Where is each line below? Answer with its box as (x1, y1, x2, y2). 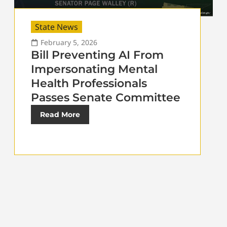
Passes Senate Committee (31, 91, 181, 105)
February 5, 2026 (41, 37, 98, 48)
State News (35, 21, 79, 33)
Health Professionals (31, 77, 147, 91)
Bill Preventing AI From (31, 48, 164, 62)
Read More (40, 110, 81, 120)
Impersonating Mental (31, 62, 158, 77)
